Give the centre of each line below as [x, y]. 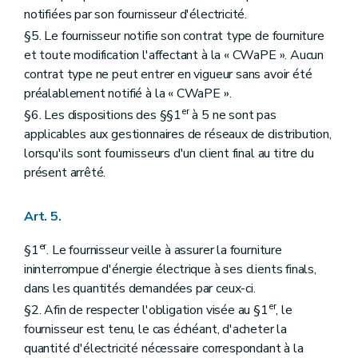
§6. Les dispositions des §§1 [103, 115]
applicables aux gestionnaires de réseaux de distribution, [178, 135]
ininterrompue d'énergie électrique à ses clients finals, [170, 269]
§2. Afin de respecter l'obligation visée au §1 [146, 310]
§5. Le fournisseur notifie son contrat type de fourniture [174, 36]
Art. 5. [43, 216]
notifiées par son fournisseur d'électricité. [136, 14]
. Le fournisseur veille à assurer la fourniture [164, 250]
